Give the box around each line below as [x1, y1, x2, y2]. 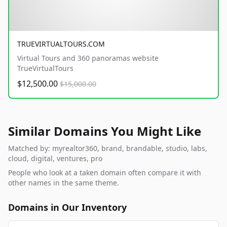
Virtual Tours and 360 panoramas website [17, 53, 159, 63]
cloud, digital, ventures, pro [8, 154, 102, 164]
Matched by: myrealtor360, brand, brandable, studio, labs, [8, 143, 207, 154]
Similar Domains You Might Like [8, 123, 201, 140]
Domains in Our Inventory [8, 201, 127, 214]
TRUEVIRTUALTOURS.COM [17, 39, 105, 49]
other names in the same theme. [8, 178, 119, 188]
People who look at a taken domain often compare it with [8, 168, 201, 178]
